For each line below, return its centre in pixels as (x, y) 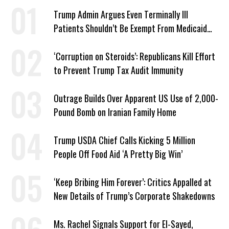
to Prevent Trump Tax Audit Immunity (118, 70)
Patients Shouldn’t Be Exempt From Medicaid (130, 28)
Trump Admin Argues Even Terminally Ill (121, 14)
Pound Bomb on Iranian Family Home (115, 112)
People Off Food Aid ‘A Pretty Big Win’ (118, 154)
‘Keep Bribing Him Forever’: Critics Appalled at (133, 182)
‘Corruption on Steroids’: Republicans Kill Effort (134, 56)
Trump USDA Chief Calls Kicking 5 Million (124, 140)
